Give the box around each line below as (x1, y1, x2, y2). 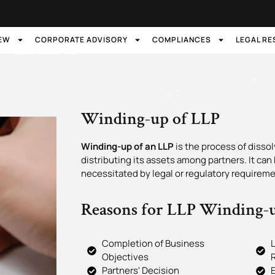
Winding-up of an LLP (81, 139, 174, 153)
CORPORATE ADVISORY (34, 34, 128, 45)
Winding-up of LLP (81, 107, 220, 130)
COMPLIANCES (152, 34, 211, 45)
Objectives (101, 250, 149, 264)
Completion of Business (101, 237, 204, 250)
